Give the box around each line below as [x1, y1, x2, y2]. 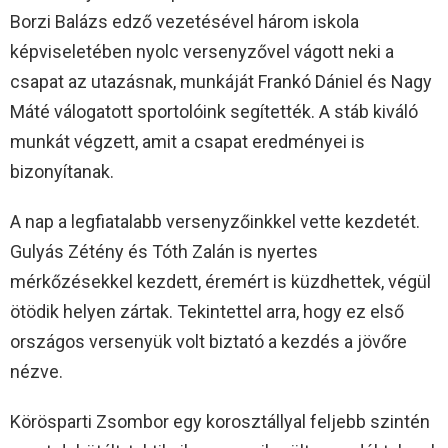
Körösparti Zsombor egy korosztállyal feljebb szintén [10, 411, 430, 433]
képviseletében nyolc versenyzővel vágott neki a [10, 41, 394, 63]
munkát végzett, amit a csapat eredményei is [10, 131, 365, 153]
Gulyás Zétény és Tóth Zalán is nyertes [10, 241, 318, 263]
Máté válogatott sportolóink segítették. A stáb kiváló [10, 101, 418, 123]
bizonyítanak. [10, 161, 114, 183]
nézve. [10, 361, 63, 383]
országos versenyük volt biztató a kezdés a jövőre [10, 331, 407, 353]
